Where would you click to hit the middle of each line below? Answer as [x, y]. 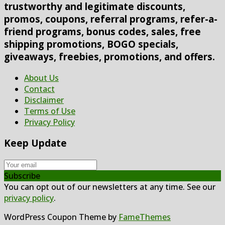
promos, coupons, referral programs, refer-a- [111, 19]
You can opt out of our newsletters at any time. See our [110, 187]
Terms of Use [50, 111]
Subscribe [22, 176]
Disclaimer [44, 100]
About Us [41, 78]
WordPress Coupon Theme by [61, 217]
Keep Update [35, 143]
